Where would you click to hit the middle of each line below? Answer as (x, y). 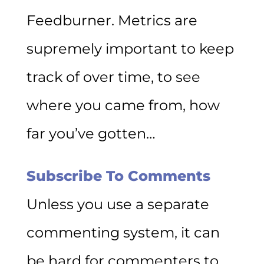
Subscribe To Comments (118, 176)
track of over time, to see (113, 77)
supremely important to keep (130, 48)
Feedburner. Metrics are (112, 20)
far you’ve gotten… (91, 133)
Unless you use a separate (118, 204)
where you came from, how (123, 105)
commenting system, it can (123, 232)
